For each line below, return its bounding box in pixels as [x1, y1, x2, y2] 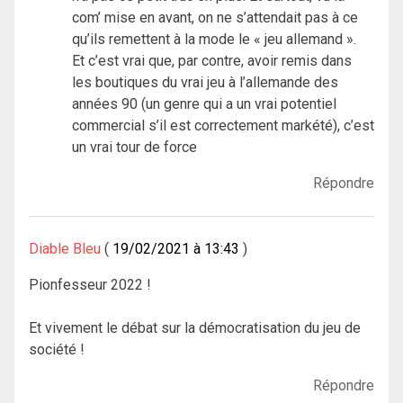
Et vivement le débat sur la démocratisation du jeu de [29, 319, 361, 337]
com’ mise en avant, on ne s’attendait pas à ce [72, 9, 358, 27]
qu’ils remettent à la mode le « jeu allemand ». [72, 31, 356, 49]
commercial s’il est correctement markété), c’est [72, 117, 374, 135]
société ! [29, 341, 85, 359]
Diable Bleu [29, 240, 101, 258]
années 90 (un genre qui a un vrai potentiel [72, 95, 336, 113]
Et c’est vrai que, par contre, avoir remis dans [72, 52, 352, 70]
